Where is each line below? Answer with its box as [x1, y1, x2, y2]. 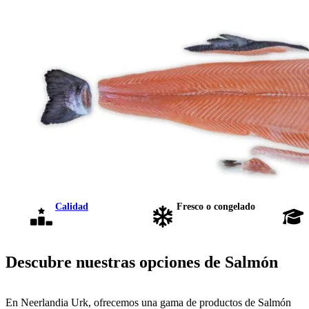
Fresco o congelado [177, 201, 255, 212]
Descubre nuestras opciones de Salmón [6, 252, 278, 271]
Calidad [55, 201, 88, 212]
